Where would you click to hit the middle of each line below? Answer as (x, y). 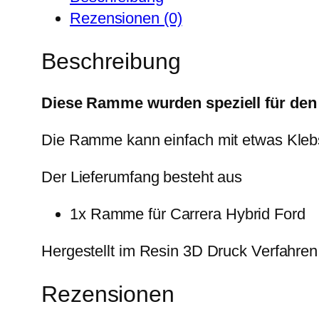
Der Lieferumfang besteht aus (142, 177)
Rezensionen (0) (126, 19)
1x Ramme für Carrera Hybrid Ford (188, 214)
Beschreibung (111, 61)
